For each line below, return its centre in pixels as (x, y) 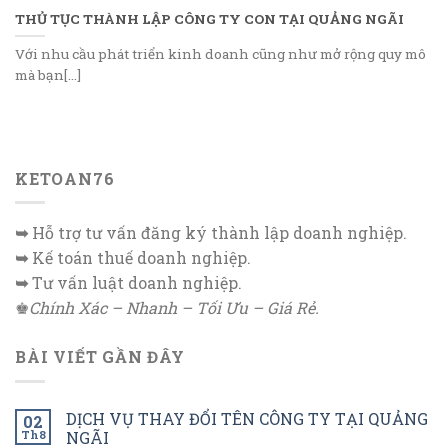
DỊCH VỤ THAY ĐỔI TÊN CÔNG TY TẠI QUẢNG (247, 419)
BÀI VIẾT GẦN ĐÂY (100, 357)
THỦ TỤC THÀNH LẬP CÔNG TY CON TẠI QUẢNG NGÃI (209, 18)
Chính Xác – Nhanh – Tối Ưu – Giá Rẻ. (174, 308)
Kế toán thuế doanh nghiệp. (141, 258)
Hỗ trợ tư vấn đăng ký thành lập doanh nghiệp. (219, 233)
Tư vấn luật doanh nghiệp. (137, 283)
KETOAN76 (65, 178)
